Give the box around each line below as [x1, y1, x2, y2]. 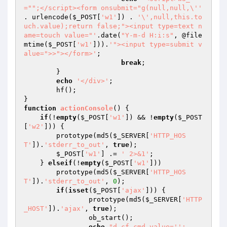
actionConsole [60, 104, 113, 112]
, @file [174, 31, 202, 39]
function [24, 104, 56, 112]
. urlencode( [24, 13, 72, 21]
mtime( [24, 41, 48, 48]
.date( [97, 31, 121, 39]
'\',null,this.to [137, 13, 202, 21]
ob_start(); [24, 214, 89, 221]
